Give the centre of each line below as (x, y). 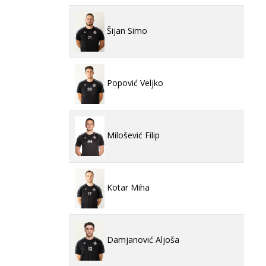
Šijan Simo (126, 31)
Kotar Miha (127, 188)
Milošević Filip (132, 135)
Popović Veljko (134, 83)
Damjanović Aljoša (142, 240)
